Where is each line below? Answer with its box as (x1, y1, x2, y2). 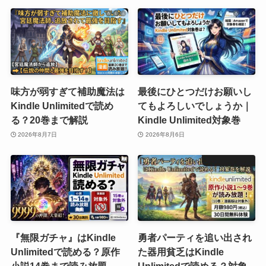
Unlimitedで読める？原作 (10, 246, 120, 258)
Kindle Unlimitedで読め (10, 100, 113, 111)
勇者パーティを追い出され (138, 232, 252, 243)
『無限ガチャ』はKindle (10, 232, 116, 243)
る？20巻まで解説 (10, 115, 88, 125)
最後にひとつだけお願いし (138, 86, 252, 97)
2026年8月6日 (145, 131, 185, 138)
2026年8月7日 (18, 131, 58, 138)
